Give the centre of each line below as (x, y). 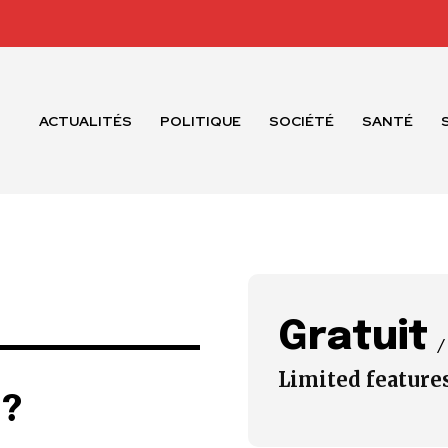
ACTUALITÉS (86, 120)
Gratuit (353, 337)
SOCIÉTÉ (302, 120)
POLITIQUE (201, 120)
